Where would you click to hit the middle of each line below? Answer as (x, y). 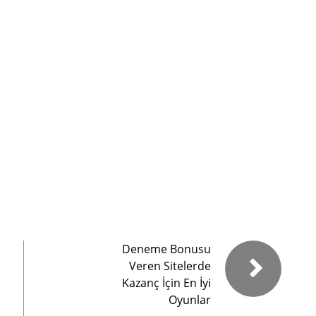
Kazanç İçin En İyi (166, 283)
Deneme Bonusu (166, 249)
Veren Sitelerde (170, 266)
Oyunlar (190, 300)
